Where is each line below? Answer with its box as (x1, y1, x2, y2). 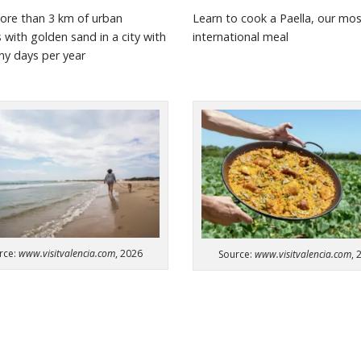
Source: (218, 247, 255, 262)
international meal (193, 29, 288, 45)
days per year (13, 48, 85, 64)
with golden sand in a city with (4, 29, 166, 45)
